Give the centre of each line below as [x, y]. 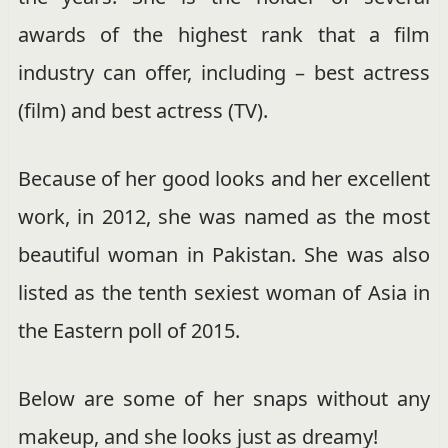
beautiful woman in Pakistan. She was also [224, 255]
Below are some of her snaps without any [224, 399]
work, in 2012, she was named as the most [224, 217]
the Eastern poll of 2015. [128, 331]
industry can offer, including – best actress [224, 73]
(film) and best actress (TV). [142, 111]
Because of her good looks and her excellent [224, 179]
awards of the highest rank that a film [224, 35]
